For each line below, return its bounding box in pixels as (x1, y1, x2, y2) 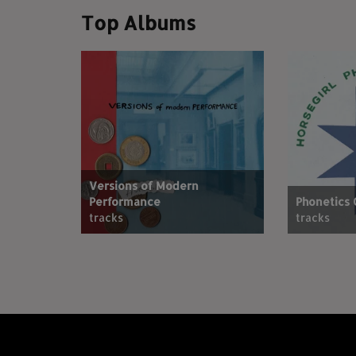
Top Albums (81, 10, 196, 35)
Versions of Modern (89, 178, 199, 192)
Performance (89, 194, 161, 208)
